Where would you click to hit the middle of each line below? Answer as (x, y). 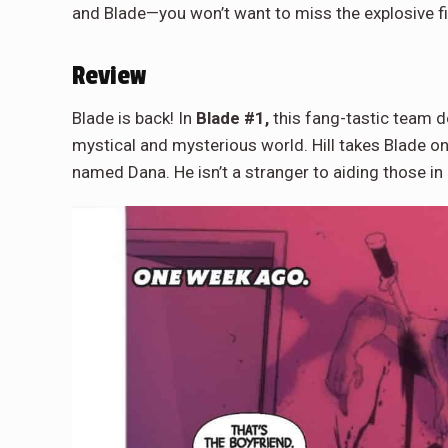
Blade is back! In (134, 117)
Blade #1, (232, 117)
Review (109, 75)
